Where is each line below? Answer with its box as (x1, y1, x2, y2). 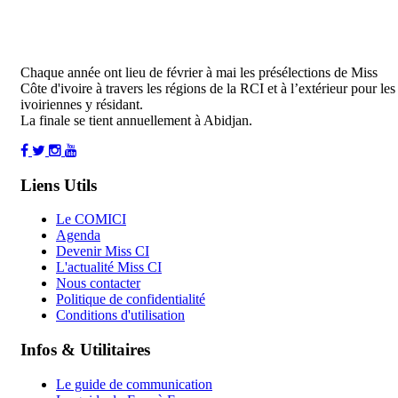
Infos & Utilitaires (20, 340, 150, 360)
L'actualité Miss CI (56, 259, 162, 275)
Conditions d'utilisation (56, 307, 185, 323)
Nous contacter (56, 275, 140, 291)
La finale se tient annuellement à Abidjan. (20, 112, 252, 128)
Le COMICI (56, 211, 126, 227)
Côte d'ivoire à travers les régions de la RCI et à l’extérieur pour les (20, 80, 395, 96)
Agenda (56, 227, 100, 243)
